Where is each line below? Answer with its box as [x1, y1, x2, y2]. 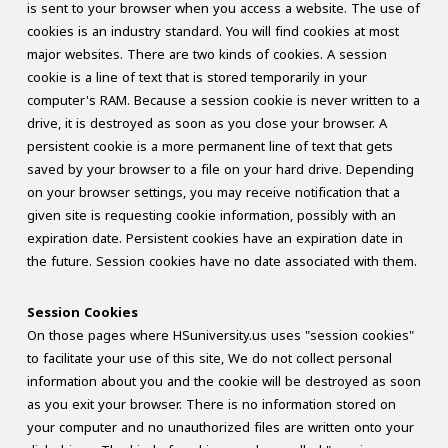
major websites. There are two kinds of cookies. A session [26, 41, 387, 67]
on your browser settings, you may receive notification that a [26, 179, 400, 205]
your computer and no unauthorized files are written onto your [26, 414, 414, 440]
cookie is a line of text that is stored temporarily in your [26, 64, 367, 90]
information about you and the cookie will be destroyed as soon [26, 368, 421, 394]
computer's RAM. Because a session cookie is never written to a [26, 87, 420, 113]
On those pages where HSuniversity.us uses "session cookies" [26, 322, 414, 348]
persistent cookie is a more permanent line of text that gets [26, 133, 393, 159]
